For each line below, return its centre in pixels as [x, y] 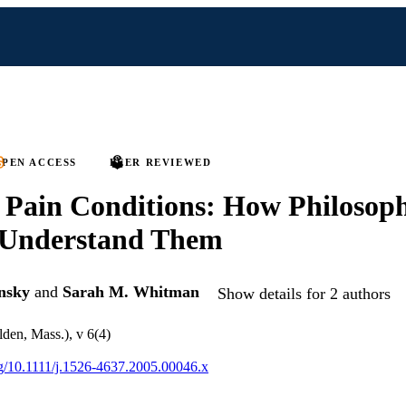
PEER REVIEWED [160, 162]
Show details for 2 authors [304, 293]
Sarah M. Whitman [131, 292]
